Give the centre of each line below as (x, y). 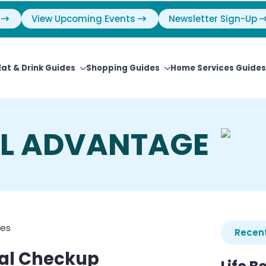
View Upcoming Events (83, 19)
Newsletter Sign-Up (213, 19)
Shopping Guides (123, 68)
